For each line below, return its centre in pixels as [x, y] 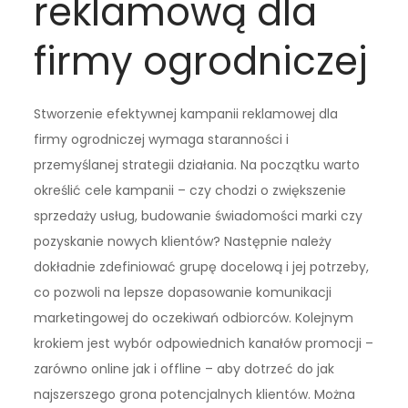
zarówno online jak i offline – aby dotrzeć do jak [184, 369]
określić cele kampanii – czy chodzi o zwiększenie [190, 191]
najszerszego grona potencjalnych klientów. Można [195, 395]
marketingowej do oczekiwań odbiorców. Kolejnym [194, 318]
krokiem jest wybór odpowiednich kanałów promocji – [204, 344]
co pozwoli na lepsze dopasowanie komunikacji [183, 293]
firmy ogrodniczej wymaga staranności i [162, 140]
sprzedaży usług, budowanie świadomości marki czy [199, 216]
